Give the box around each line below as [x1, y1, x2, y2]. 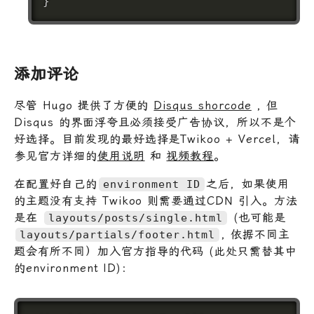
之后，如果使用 [206, 177, 289, 191]
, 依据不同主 [220, 227, 290, 241]
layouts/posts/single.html [48, 211, 223, 224]
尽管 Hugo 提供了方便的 [14, 98, 154, 112]
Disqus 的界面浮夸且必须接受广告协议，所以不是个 [14, 115, 296, 129]
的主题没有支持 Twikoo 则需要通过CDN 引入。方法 [14, 193, 298, 207]
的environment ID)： [14, 261, 134, 275]
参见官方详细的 [14, 149, 97, 163]
